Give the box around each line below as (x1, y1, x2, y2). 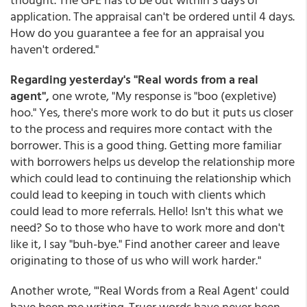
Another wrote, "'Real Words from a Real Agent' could (10, 281, 289, 299)
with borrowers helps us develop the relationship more (10, 152, 295, 171)
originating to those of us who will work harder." (10, 251, 261, 269)
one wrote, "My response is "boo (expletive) (49, 86, 277, 105)
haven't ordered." (10, 40, 99, 58)
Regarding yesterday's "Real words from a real (10, 70, 258, 88)
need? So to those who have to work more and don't (10, 218, 285, 236)
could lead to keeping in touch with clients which (10, 185, 266, 204)
